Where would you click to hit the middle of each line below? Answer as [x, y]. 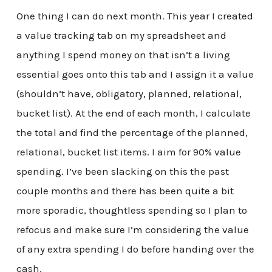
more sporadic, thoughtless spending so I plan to [131, 210]
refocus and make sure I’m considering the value [132, 229]
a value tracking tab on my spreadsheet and [121, 35]
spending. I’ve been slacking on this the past [122, 171]
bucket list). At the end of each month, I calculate [133, 113]
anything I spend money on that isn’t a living [123, 54]
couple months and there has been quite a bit [125, 190]
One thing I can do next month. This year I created [134, 15]
